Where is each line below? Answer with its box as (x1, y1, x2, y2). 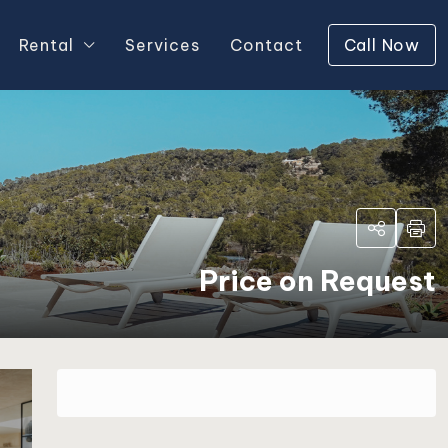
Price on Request (199, 263, 436, 298)
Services (124, 35, 200, 55)
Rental (18, 35, 74, 55)
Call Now (343, 35, 420, 55)
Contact (229, 35, 303, 55)
